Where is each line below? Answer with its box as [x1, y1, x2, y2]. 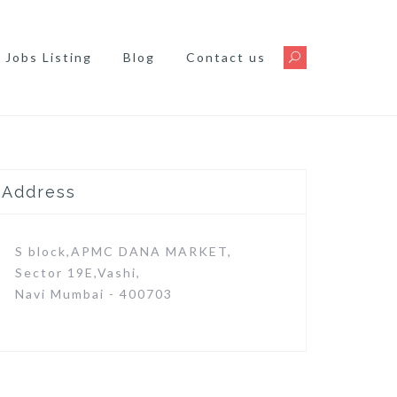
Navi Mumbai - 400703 [15, 286, 173, 301]
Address [2, 183, 76, 201]
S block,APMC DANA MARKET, [15, 244, 232, 259]
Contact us [186, 50, 266, 65]
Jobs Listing [5, 50, 92, 65]
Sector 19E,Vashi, [15, 265, 141, 280]
